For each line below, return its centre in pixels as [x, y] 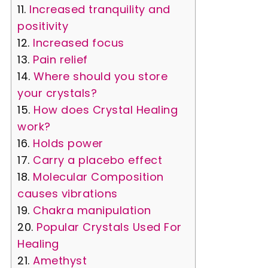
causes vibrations [69, 193]
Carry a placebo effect [99, 160]
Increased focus [80, 42]
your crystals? [57, 93]
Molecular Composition [98, 176]
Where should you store [100, 76]
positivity [45, 26]
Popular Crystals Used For [109, 227]
